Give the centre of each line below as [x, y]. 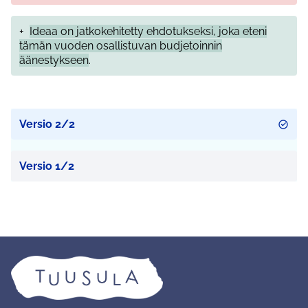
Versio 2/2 [47, 124]
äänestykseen [54, 60]
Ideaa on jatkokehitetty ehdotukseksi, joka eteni [148, 32]
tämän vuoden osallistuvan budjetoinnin [121, 46]
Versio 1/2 [47, 166]
